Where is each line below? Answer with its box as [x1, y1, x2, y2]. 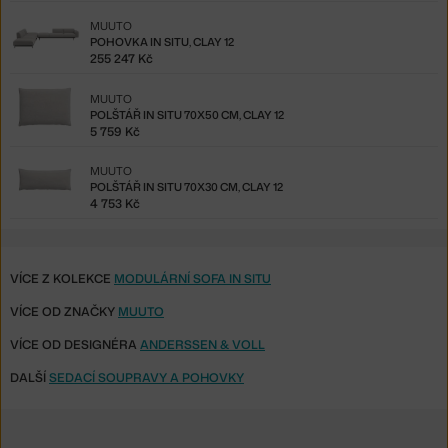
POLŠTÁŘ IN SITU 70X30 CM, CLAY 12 [90, 179, 283, 196]
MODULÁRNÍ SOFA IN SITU [114, 269, 271, 287]
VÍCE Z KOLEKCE [10, 269, 114, 287]
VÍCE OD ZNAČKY [10, 302, 118, 320]
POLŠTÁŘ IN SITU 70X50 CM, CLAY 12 [90, 106, 284, 123]
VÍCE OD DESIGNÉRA [10, 335, 140, 353]
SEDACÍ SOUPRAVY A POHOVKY [49, 368, 244, 386]
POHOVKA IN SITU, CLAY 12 [90, 34, 234, 51]
